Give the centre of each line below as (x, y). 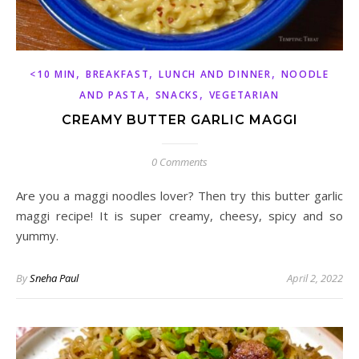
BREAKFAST (118, 74)
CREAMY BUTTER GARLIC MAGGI (179, 119)
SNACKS (177, 95)
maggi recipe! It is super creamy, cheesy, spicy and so (179, 215)
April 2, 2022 (315, 278)
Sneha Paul (54, 278)
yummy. (37, 235)
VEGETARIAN (244, 95)
